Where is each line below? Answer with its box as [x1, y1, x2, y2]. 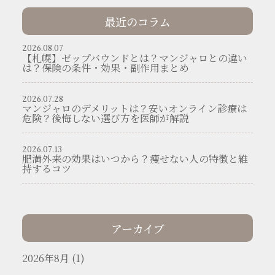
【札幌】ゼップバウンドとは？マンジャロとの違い [21, 50, 247, 65]
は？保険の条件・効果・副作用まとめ [21, 60, 189, 75]
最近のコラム [104, 13, 171, 29]
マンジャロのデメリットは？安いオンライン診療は [21, 101, 247, 115]
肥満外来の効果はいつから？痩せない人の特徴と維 [21, 152, 248, 166]
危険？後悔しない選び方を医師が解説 [21, 110, 189, 125]
